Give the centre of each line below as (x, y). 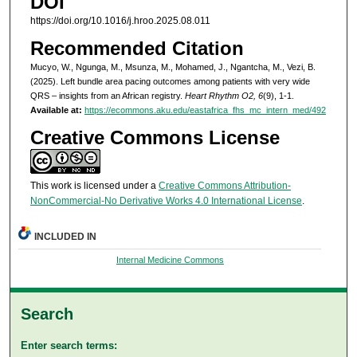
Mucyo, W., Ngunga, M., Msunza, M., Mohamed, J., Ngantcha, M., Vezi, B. (173, 67)
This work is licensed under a (94, 186)
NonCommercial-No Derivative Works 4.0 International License (166, 201)
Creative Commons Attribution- (224, 186)
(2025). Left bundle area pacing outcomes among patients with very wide (170, 82)
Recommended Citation (137, 49)
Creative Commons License (155, 138)
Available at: (56, 110)
